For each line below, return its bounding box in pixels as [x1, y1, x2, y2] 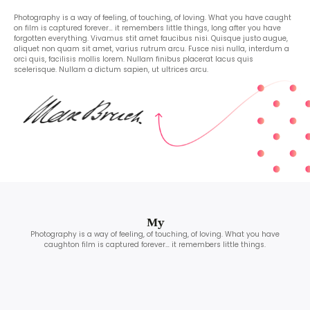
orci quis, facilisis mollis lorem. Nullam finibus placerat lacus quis [14, 54, 253, 65]
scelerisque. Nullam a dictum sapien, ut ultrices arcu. [14, 64, 208, 75]
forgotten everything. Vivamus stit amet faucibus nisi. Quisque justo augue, [14, 33, 288, 44]
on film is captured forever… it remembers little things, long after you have [14, 23, 281, 34]
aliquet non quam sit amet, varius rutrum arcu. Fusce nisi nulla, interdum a [14, 44, 289, 55]
